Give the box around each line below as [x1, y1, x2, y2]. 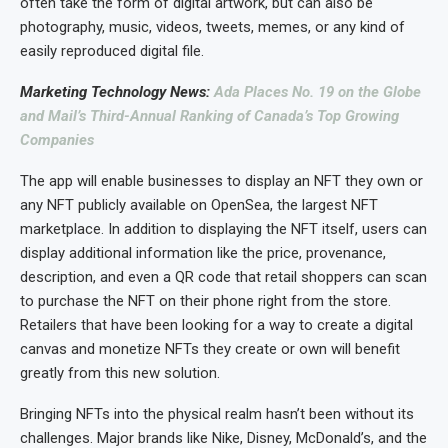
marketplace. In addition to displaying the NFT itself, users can [20, 219, 427, 238]
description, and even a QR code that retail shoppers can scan [20, 267, 427, 286]
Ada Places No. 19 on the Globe [214, 82, 421, 101]
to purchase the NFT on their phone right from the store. [20, 291, 391, 310]
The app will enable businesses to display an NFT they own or [20, 171, 423, 190]
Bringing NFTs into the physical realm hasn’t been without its [20, 404, 414, 423]
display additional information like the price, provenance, [20, 243, 386, 262]
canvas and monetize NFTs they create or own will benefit [20, 339, 400, 358]
